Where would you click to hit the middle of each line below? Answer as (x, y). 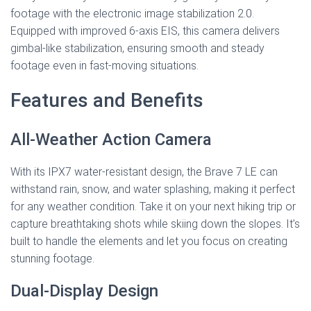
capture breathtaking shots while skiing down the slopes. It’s (155, 224)
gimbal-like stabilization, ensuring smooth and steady (137, 49)
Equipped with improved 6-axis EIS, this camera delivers (145, 31)
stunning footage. (52, 259)
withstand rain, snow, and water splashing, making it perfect (153, 190)
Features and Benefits (107, 101)
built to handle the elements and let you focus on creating (149, 242)
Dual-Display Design (84, 291)
